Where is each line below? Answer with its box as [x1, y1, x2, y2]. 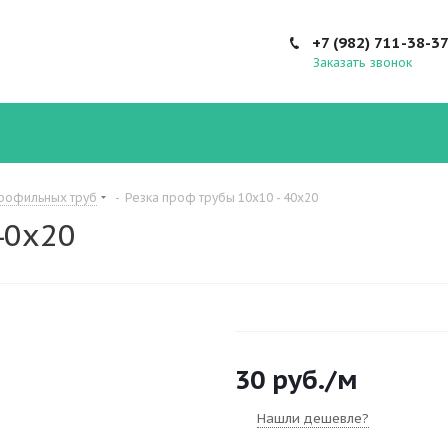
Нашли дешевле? [257, 410, 369, 427]
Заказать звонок [313, 55, 412, 70]
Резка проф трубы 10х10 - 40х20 [125, 190, 318, 205]
